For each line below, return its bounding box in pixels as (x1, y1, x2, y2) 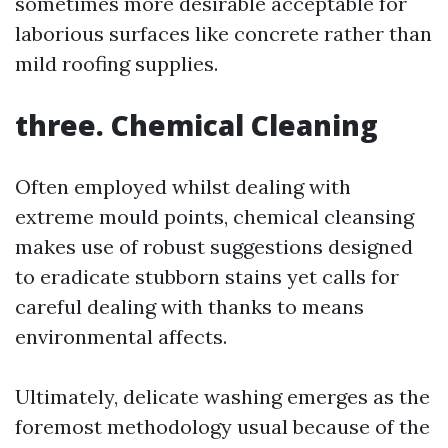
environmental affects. (15, 324, 227, 349)
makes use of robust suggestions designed (15, 234, 413, 259)
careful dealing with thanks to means (15, 294, 364, 319)
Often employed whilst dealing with (15, 174, 351, 199)
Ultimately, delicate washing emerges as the (15, 384, 430, 409)
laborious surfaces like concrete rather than (15, 21, 432, 46)
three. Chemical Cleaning (15, 106, 378, 144)
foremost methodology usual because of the (15, 414, 430, 439)
